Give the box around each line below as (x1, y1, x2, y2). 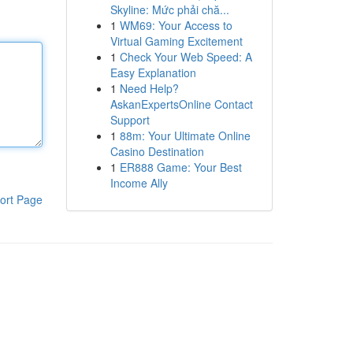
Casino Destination (110, 143, 204, 159)
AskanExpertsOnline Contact (110, 96, 253, 112)
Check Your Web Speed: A (119, 49, 252, 65)
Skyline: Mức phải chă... (110, 2, 229, 17)
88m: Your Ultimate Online (119, 128, 251, 143)
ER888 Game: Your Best (119, 159, 242, 175)
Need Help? (119, 80, 179, 96)
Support (110, 112, 150, 128)
